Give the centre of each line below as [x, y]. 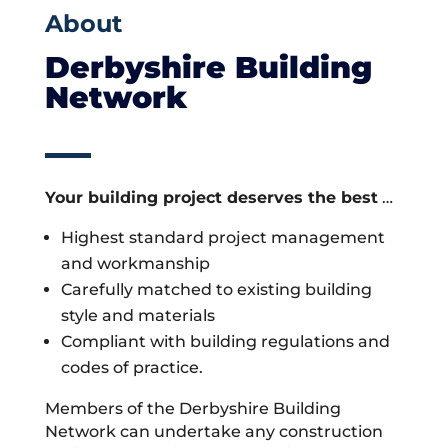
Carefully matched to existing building [216, 289]
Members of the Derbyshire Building [192, 408]
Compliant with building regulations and [225, 341]
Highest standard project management [222, 237]
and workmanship [135, 263]
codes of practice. [131, 367]
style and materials [137, 315]
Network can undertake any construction [213, 431]
